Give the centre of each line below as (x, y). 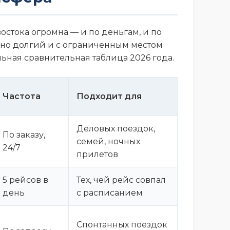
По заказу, (24, 135)
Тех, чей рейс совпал (121, 180)
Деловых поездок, (116, 128)
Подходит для (109, 96)
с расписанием (110, 193)
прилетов (97, 154)
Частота (22, 96)
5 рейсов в (25, 180)
